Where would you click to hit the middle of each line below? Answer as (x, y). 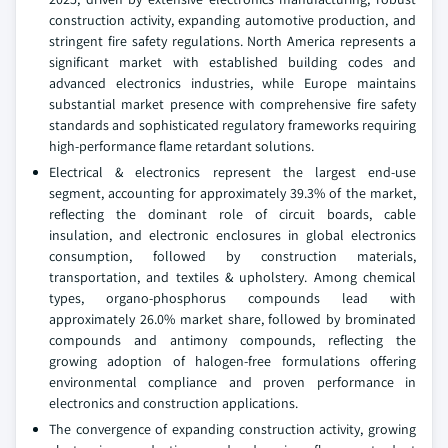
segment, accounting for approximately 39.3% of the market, (232, 193)
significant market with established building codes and (232, 62)
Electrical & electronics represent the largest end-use (232, 172)
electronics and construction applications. (173, 403)
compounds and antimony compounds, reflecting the (232, 340)
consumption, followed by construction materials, (232, 256)
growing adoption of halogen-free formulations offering (232, 361)
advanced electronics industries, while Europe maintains (232, 83)
